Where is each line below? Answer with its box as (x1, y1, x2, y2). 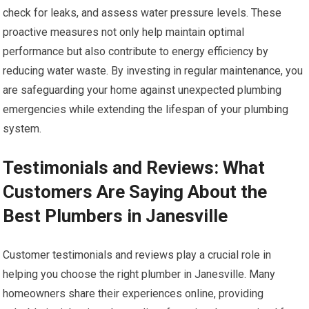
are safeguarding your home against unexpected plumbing (3, 83, 282, 97)
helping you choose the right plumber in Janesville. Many (3, 268, 276, 281)
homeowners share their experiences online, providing (3, 287, 264, 301)
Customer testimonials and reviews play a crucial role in (3, 248, 272, 262)
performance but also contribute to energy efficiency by (3, 45, 269, 59)
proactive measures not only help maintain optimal (3, 26, 245, 39)
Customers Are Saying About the (3, 181, 268, 203)
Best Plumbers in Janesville (3, 206, 228, 227)
